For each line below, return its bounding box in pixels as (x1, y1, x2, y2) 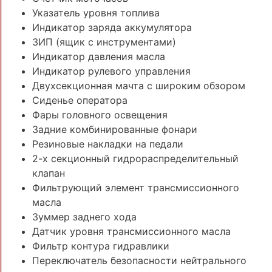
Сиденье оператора (32, 93, 127, 106)
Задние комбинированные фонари (32, 123, 197, 135)
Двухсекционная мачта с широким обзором (32, 79, 245, 92)
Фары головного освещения (32, 108, 168, 121)
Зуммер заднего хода (32, 210, 137, 223)
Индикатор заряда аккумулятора (32, 21, 192, 33)
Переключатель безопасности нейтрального (32, 254, 246, 267)
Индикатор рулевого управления (32, 64, 191, 77)
